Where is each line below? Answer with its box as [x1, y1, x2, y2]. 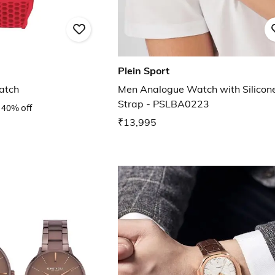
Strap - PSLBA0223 [118, 98, 209, 110]
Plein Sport [118, 64, 169, 77]
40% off [1, 101, 32, 114]
